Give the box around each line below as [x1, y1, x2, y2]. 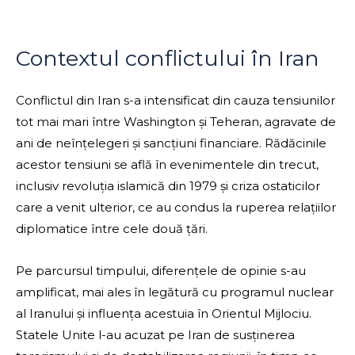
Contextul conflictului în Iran [16, 45, 319, 72]
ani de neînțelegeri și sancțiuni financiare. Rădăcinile [16, 136, 326, 151]
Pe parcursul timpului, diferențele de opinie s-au [16, 263, 306, 279]
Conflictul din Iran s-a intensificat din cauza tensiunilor [16, 93, 335, 109]
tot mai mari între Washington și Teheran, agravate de [16, 114, 336, 130]
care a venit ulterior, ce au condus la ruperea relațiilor [16, 200, 336, 216]
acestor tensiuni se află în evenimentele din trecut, [16, 157, 319, 173]
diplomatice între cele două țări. [16, 221, 208, 237]
